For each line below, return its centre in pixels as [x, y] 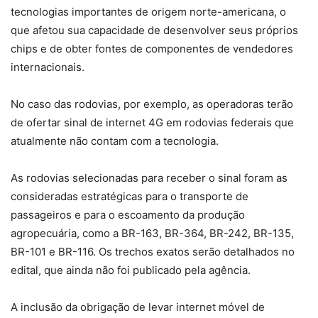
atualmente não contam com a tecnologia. [115, 141]
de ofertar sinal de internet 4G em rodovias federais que [152, 123]
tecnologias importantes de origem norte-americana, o [148, 12]
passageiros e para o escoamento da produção [128, 215]
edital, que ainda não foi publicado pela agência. [131, 270]
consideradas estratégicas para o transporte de [130, 197]
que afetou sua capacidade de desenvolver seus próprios [154, 31]
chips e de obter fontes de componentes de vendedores [152, 49]
